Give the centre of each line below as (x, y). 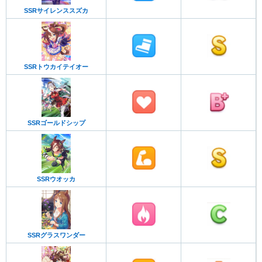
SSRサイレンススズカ (56, 11)
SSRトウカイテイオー (56, 67)
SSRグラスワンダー (56, 235)
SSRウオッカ (56, 179)
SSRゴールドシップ (56, 123)
